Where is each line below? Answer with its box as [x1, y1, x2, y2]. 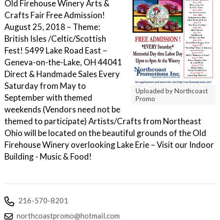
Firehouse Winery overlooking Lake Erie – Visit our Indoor [4, 139, 214, 150]
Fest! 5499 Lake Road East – [4, 45, 107, 55]
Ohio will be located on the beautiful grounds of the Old [4, 128, 206, 138]
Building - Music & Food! [4, 151, 92, 162]
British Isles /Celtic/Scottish [4, 33, 106, 44]
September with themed [4, 92, 92, 103]
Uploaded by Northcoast [136, 86, 208, 95]
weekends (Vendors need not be [4, 104, 120, 114]
